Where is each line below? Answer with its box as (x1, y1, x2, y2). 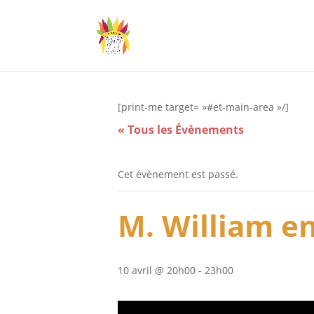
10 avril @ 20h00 (118, 264, 196, 277)
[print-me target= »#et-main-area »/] (118, 100, 289, 114)
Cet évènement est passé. (118, 168, 238, 181)
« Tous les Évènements (118, 122, 244, 137)
